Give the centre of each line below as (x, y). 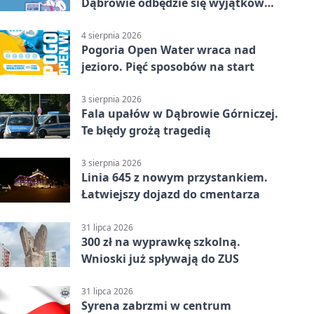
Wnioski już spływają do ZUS (160, 258)
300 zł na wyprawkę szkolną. (161, 241)
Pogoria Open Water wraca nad (169, 49)
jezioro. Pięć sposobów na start (168, 66)
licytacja (105, 19)
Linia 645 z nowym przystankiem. (175, 178)
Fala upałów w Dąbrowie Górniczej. (180, 114)
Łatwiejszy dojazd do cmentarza (171, 194)
